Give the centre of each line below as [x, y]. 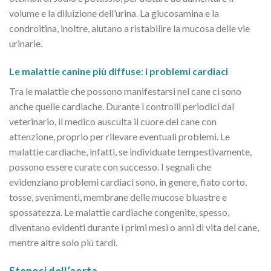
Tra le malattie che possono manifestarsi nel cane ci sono [125, 91]
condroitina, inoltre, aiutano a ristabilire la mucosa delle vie [129, 28]
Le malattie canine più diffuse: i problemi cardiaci [119, 71]
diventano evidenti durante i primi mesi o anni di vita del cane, [134, 227]
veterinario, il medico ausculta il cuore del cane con [113, 121]
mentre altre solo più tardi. [63, 242]
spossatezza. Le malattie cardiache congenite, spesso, [119, 212]
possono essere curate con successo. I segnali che [110, 166]
